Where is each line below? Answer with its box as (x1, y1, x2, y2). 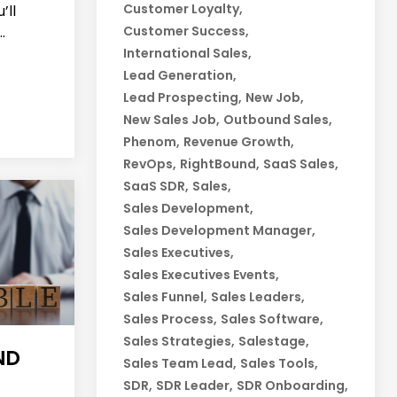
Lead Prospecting (122, 89, 238, 107)
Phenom (122, 133, 176, 152)
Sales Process (122, 310, 214, 329)
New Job (245, 89, 300, 107)
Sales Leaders (210, 288, 301, 307)
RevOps (122, 155, 173, 174)
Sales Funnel (122, 288, 204, 307)
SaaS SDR (122, 177, 185, 196)
